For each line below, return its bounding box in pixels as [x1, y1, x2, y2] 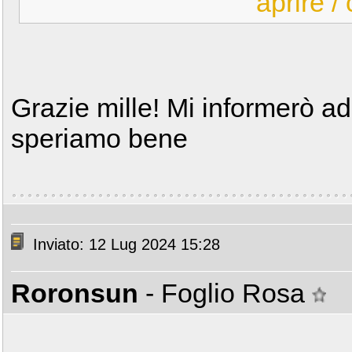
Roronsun [11, 278, 138, 308]
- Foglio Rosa [145, 278, 312, 308]
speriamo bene [11, 123, 188, 153]
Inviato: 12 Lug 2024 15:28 [28, 236, 220, 254]
